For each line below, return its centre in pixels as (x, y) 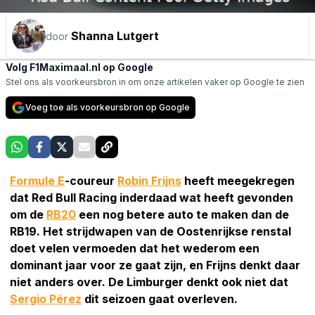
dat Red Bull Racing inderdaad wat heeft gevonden (152, 197)
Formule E (37, 180)
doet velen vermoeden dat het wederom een (135, 248)
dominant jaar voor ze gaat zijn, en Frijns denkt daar (155, 265)
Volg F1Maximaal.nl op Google (79, 67)
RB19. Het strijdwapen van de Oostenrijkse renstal (150, 231)
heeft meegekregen (238, 180)
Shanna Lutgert (115, 36)
